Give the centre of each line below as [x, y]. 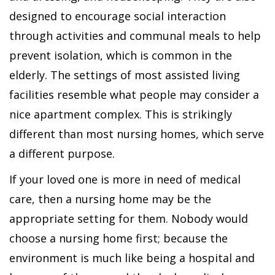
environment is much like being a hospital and [132, 258]
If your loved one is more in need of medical [125, 179]
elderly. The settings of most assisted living [125, 75]
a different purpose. [62, 153]
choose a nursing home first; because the [118, 238]
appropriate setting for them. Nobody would [129, 219]
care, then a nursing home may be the [110, 199]
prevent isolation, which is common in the [121, 55]
